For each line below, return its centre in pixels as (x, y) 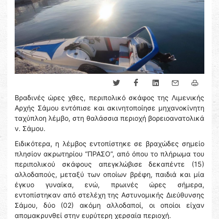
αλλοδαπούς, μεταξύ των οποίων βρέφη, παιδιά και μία (109, 175)
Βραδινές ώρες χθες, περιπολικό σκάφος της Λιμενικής (109, 98)
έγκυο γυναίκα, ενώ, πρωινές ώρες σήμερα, (109, 185)
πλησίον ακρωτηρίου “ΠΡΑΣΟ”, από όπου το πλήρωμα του (109, 154)
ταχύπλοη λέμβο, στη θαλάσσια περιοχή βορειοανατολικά (109, 118)
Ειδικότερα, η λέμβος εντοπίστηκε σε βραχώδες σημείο (109, 144)
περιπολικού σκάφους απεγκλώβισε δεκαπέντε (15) (109, 164)
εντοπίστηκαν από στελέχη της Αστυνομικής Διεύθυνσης (109, 195)
